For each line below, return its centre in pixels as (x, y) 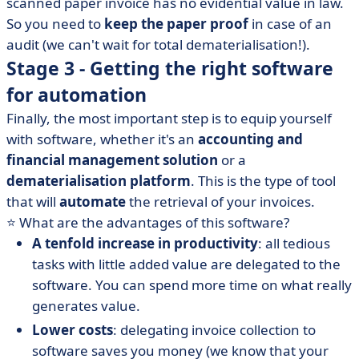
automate (93, 202)
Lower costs (73, 330)
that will (33, 202)
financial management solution (112, 160)
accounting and (250, 139)
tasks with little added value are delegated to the (186, 264)
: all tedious (294, 243)
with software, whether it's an (102, 139)
